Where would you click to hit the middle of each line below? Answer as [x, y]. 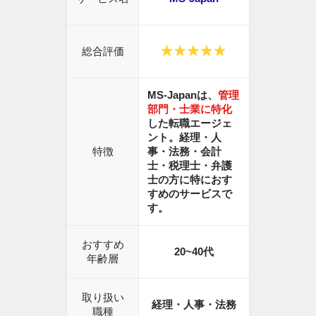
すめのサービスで [189, 193]
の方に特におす [195, 179]
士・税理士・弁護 [189, 165]
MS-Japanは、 [182, 95]
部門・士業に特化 [189, 109]
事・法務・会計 [184, 151]
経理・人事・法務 [194, 304]
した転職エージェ [189, 123]
